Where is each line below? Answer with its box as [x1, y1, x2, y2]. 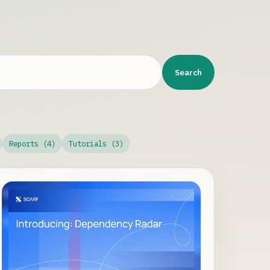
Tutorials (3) [69, 138, 124, 148]
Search [175, 66, 202, 78]
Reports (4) [8, 138, 55, 148]
